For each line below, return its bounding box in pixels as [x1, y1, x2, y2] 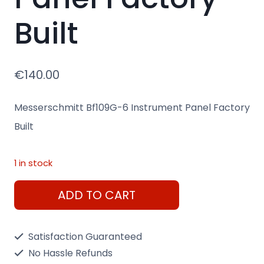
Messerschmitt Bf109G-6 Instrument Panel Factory [14, 100, 250, 114]
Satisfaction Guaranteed [26, 230, 142, 244]
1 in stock [14, 157, 52, 169]
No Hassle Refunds [26, 246, 113, 260]
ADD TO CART [58, 187, 136, 204]
